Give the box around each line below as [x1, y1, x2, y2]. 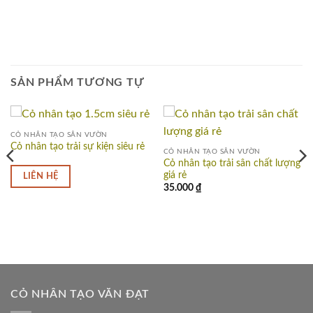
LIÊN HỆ [22, 170, 59, 181]
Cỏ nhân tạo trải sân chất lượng [163, 159, 300, 168]
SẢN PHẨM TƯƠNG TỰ [10, 76, 145, 88]
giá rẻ [163, 170, 187, 180]
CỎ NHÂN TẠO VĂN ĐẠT [10, 289, 150, 300]
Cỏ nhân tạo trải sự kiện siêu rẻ [10, 142, 145, 152]
